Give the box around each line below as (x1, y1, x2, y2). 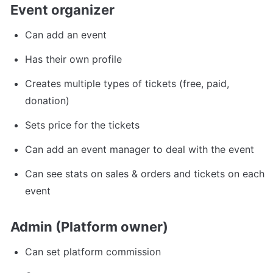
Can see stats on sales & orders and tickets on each (25, 168, 264, 180)
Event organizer (10, 2, 115, 18)
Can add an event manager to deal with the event (25, 143, 254, 156)
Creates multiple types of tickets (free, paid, (25, 77, 229, 90)
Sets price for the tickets (25, 119, 140, 132)
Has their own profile (25, 53, 122, 66)
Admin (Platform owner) (10, 218, 168, 235)
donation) (25, 94, 69, 107)
